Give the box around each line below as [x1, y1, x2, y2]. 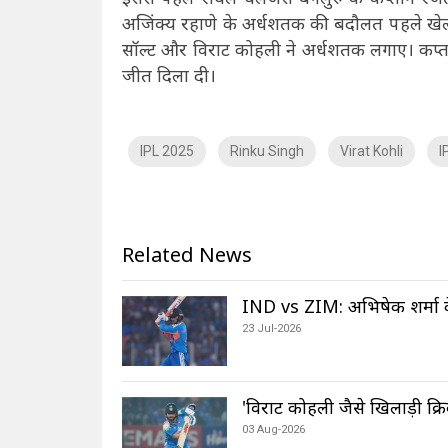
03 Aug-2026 [242, 422, 305, 436]
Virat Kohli [340, 142, 403, 159]
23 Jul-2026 [242, 321, 301, 335]
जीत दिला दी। [122, 62, 221, 87]
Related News [122, 240, 252, 268]
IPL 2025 [140, 142, 194, 159]
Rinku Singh [230, 142, 304, 159]
